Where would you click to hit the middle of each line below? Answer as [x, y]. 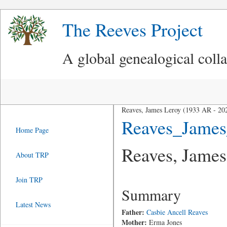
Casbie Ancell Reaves [177, 212]
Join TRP [29, 180]
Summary [151, 195]
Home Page [32, 130]
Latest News [33, 204]
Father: [133, 212]
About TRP [32, 155]
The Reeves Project [133, 29]
